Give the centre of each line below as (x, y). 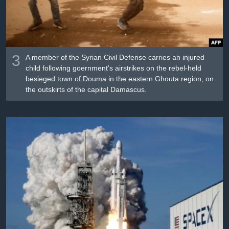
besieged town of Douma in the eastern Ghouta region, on (120, 79)
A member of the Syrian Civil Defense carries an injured (115, 58)
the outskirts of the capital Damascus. (86, 90)
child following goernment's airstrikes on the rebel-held (114, 68)
